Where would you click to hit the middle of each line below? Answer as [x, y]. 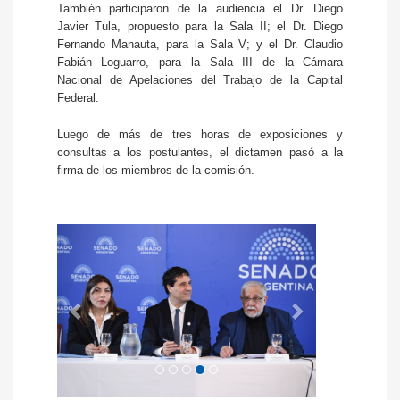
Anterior [104, 232]
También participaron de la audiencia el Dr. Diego [200, 9]
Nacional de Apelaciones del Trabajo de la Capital [200, 80]
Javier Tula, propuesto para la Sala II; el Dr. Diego [200, 27]
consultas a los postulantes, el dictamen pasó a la [200, 153]
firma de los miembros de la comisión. [155, 171]
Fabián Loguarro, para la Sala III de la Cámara [200, 62]
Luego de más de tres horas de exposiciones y [200, 135]
